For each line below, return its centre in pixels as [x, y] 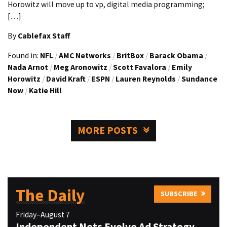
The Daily [50, 195]
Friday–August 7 [43, 215]
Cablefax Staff [44, 35]
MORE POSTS [108, 130]
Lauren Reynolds [146, 79]
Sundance [199, 79]
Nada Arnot [28, 67]
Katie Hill [45, 90]
